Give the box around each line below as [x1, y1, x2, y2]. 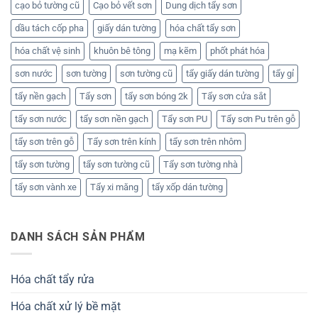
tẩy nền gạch [15, 90, 66, 102]
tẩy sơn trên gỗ [15, 136, 74, 147]
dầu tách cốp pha [15, 22, 84, 33]
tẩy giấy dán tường [186, 67, 259, 79]
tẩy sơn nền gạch [80, 113, 148, 124]
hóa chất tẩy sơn [170, 22, 236, 33]
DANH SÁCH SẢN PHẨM [11, 229, 146, 243]
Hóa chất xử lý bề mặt [11, 300, 121, 314]
